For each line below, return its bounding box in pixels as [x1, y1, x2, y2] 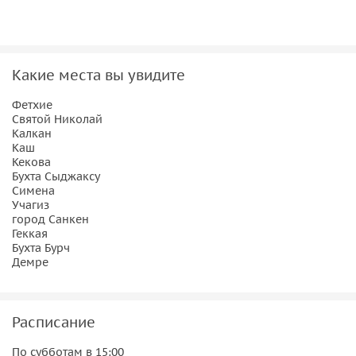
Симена [12, 183, 55, 198]
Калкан [12, 126, 52, 141]
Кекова [12, 154, 51, 169]
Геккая [12, 226, 48, 241]
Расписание [12, 312, 95, 331]
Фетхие [12, 97, 52, 112]
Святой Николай [12, 111, 103, 126]
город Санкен [12, 211, 89, 226]
